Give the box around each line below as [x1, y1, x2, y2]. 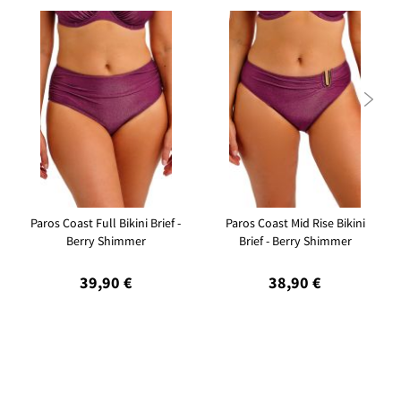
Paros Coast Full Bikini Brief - [30, 215, 182, 231]
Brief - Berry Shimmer [238, 233, 352, 249]
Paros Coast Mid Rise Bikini [225, 215, 365, 231]
